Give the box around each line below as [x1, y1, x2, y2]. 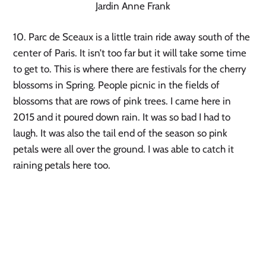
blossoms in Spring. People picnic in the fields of [13, 79, 220, 91]
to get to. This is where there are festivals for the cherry [13, 63, 247, 75]
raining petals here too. [13, 159, 111, 172]
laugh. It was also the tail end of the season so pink [13, 127, 228, 140]
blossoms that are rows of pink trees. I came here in [13, 95, 232, 107]
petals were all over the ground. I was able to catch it [13, 143, 235, 156]
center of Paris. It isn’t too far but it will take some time [13, 47, 247, 59]
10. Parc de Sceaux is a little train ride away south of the [13, 31, 251, 43]
